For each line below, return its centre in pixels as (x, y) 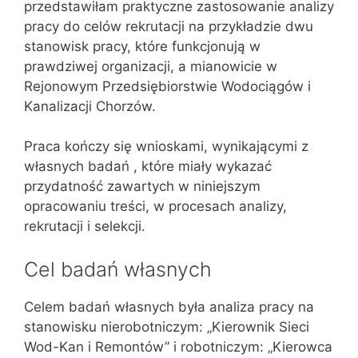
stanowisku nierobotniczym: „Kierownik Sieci (167, 326)
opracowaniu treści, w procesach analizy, (155, 206)
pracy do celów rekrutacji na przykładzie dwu (169, 26)
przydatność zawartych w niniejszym (142, 186)
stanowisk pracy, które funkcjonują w (142, 46)
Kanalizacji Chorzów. (90, 106)
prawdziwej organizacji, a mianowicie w (151, 66)
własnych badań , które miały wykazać (148, 166)
